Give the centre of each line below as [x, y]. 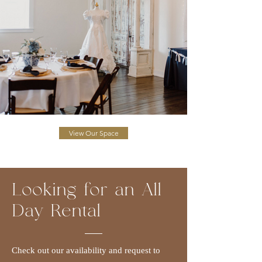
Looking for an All [87, 190]
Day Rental [56, 211]
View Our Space [94, 133]
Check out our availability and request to [86, 250]
